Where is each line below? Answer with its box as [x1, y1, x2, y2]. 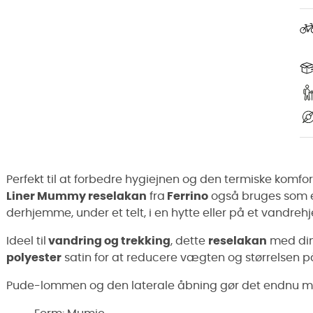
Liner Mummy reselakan [6, 190, 147, 202]
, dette [170, 235, 208, 247]
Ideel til [6, 235, 46, 247]
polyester [6, 252, 61, 263]
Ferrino [165, 190, 208, 202]
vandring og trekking [46, 235, 170, 247]
